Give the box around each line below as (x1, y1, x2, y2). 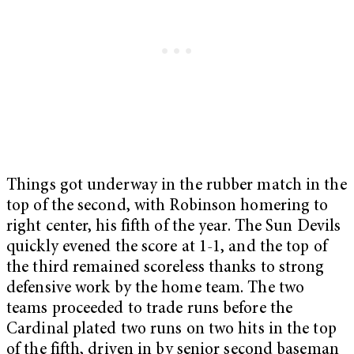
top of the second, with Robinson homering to (6, 198, 329, 215)
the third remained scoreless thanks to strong (6, 259, 325, 277)
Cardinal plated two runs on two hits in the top (6, 321, 337, 338)
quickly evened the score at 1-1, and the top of (6, 239, 327, 256)
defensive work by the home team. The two (6, 280, 305, 297)
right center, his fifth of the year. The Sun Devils (6, 218, 341, 235)
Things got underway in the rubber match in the (6, 177, 347, 194)
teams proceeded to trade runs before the (6, 300, 293, 318)
